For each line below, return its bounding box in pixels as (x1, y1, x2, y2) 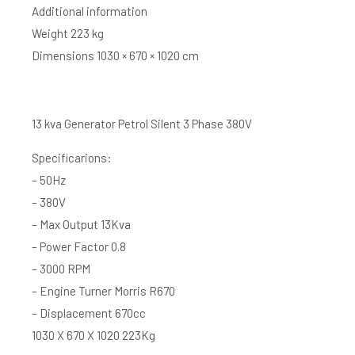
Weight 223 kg (32, 26, 104, 40)
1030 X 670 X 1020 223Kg (32, 328, 155, 342)
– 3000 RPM (32, 261, 90, 276)
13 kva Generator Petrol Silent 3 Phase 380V (32, 116, 252, 131)
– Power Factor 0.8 (32, 239, 126, 254)
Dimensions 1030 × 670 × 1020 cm (32, 48, 199, 63)
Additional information (32, 4, 147, 18)
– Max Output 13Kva (32, 217, 131, 231)
